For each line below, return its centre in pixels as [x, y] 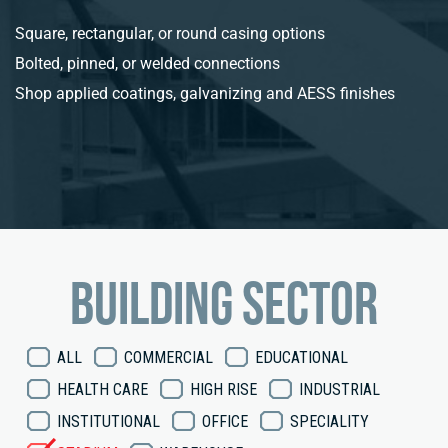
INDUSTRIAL [339, 390]
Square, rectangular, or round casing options [170, 34]
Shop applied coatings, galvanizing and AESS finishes [205, 94]
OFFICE [225, 422]
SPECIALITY [329, 422]
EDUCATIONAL [301, 358]
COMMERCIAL [168, 358]
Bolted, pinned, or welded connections [147, 64]
